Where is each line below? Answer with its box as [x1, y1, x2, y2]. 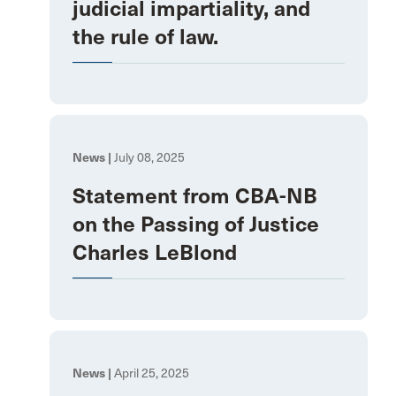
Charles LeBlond [72, 240, 237, 267]
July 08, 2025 [111, 150, 185, 166]
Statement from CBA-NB [72, 183, 317, 210]
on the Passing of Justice [72, 211, 319, 239]
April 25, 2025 [111, 366, 189, 382]
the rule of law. [72, 24, 218, 51]
